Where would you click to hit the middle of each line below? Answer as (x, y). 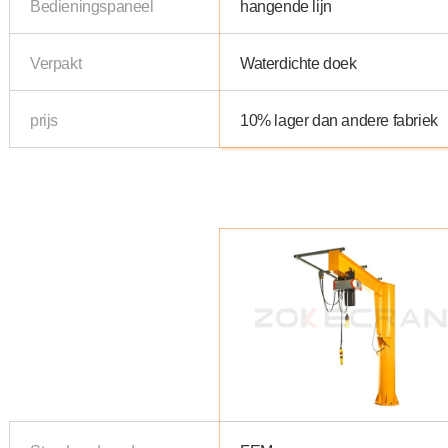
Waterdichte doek (298, 62)
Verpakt (56, 62)
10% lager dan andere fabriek (339, 119)
